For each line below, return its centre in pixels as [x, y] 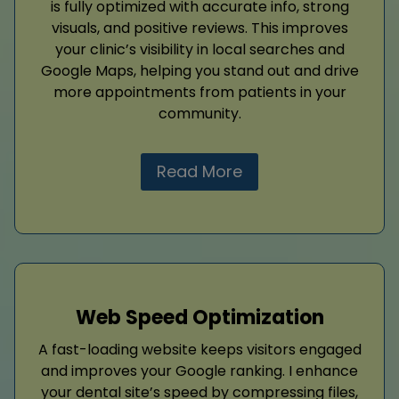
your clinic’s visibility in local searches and [199, 50]
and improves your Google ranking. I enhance [199, 371]
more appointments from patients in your [199, 93]
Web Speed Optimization [199, 318]
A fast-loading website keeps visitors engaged [199, 350]
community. [199, 114]
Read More [199, 172]
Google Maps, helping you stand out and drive [199, 71]
